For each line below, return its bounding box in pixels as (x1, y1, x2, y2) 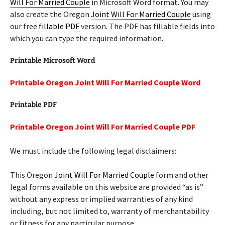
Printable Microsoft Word (10, 56, 95, 65)
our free (10, 21, 39, 31)
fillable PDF (39, 21, 79, 31)
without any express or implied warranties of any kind (10, 194, 193, 204)
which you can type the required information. (10, 33, 163, 43)
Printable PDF (10, 100, 57, 109)
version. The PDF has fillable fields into (79, 21, 215, 31)
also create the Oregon (10, 9, 91, 19)
